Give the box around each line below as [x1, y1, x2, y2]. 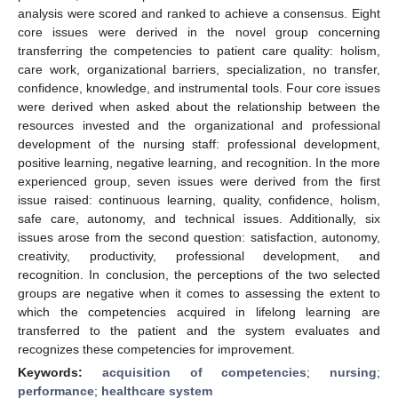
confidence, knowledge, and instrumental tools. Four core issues [18, 80, 380, 95]
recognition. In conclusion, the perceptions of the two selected [18, 267, 380, 282]
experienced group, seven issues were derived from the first [18, 173, 380, 188]
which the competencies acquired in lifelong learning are [18, 304, 380, 319]
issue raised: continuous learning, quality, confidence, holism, [18, 192, 380, 207]
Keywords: [18, 364, 102, 379]
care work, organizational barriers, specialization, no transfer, [18, 61, 380, 76]
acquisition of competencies [101, 364, 307, 379]
